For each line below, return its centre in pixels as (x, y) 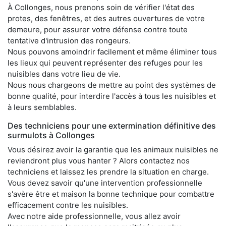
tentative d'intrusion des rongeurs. (69, 41)
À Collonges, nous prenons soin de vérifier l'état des (101, 8)
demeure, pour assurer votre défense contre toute (98, 30)
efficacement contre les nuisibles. (68, 205)
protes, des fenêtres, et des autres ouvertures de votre (106, 19)
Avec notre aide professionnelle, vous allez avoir (94, 216)
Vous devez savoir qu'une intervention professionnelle (105, 183)
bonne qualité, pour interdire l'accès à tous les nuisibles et (112, 96)
